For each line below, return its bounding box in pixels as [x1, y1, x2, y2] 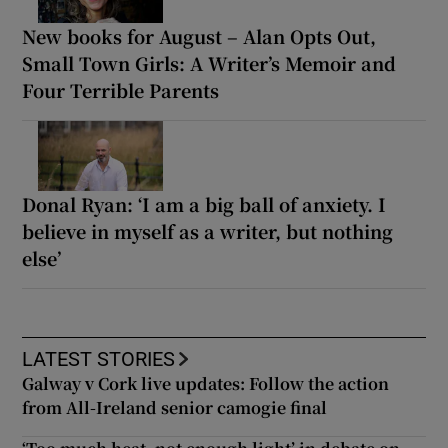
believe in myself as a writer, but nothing [22, 218, 394, 244]
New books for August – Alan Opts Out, [22, 23, 377, 50]
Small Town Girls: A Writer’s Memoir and [22, 50, 397, 77]
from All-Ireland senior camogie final [22, 396, 328, 419]
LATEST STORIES [22, 349, 176, 369]
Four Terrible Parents [22, 77, 220, 104]
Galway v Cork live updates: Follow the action [22, 372, 390, 395]
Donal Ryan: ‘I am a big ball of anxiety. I [22, 191, 387, 217]
